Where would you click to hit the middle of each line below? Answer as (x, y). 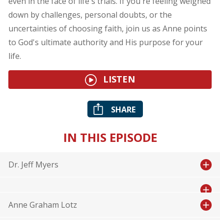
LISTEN (118, 79)
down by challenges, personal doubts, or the (90, 15)
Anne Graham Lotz (42, 205)
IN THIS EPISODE (110, 137)
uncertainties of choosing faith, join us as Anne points (108, 29)
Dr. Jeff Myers (33, 165)
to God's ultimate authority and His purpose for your (105, 42)
